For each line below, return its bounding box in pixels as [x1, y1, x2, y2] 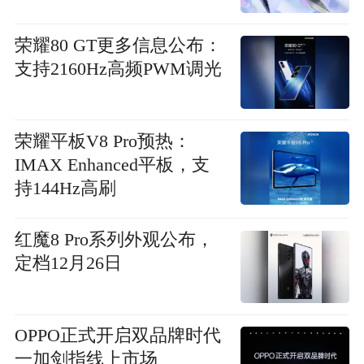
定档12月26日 [14, 253, 122, 274]
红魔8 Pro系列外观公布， [14, 230, 214, 250]
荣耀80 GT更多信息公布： [14, 35, 222, 55]
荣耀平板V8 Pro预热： [14, 131, 191, 151]
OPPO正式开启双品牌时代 [14, 326, 221, 346]
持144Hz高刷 [14, 178, 116, 198]
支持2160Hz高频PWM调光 [14, 58, 222, 79]
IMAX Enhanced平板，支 [14, 154, 210, 175]
